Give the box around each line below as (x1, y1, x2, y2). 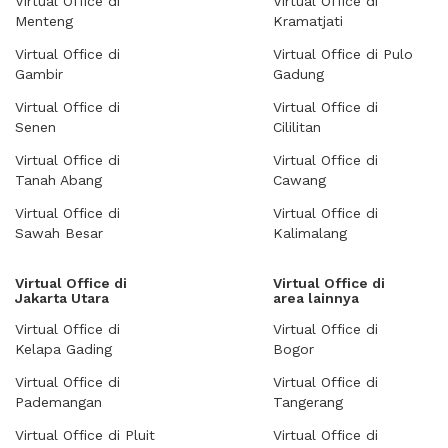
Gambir (15, 66, 63, 82)
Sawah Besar (15, 225, 103, 241)
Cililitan (273, 119, 321, 135)
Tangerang (273, 394, 343, 410)
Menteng (15, 13, 73, 29)
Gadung (273, 66, 324, 82)
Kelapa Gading (15, 341, 112, 357)
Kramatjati (273, 13, 343, 29)
